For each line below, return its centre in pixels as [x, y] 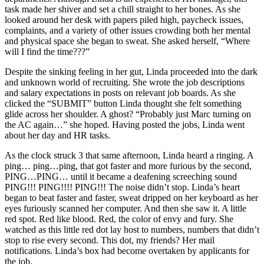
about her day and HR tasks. [57, 135]
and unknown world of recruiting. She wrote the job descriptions [125, 82]
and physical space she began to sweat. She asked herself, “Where [127, 41]
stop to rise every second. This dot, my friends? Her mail [110, 240]
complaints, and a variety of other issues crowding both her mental [128, 30]
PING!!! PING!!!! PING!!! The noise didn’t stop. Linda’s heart [122, 187]
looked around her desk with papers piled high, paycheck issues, [124, 19]
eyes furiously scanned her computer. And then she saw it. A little [126, 208]
